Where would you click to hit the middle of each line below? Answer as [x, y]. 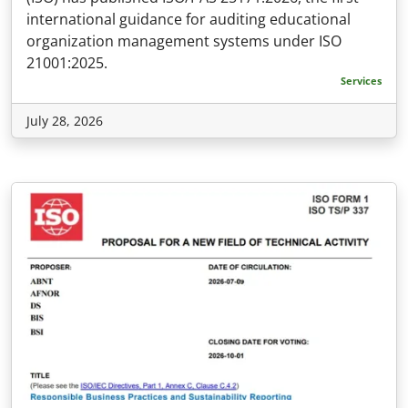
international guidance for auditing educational [189, 20]
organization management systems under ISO [184, 41]
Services [361, 81]
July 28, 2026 [65, 121]
